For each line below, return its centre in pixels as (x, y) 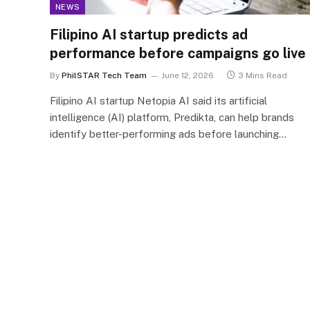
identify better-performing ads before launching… (168, 134)
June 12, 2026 (188, 75)
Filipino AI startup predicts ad (149, 34)
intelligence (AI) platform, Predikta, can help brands (172, 117)
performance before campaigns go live (178, 53)
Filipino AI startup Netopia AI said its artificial (158, 100)
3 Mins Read (263, 75)
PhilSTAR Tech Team (104, 75)
